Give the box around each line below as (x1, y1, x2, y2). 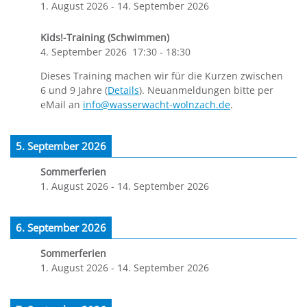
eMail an (40, 97, 83, 111)
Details (108, 83, 139, 97)
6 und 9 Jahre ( (40, 83, 108, 97)
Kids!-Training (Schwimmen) (40, 30, 169, 44)
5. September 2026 (16, 139, 106, 153)
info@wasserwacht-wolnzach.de (83, 97, 230, 111)
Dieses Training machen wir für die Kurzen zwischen (40, 69, 283, 82)
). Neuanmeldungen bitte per (139, 83, 273, 97)
